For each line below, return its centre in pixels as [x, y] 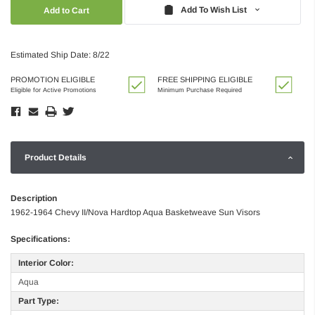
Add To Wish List [214, 9]
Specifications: [40, 239]
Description [34, 198]
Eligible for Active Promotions [53, 90]
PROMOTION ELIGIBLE [53, 79]
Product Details [56, 157]
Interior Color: [46, 263]
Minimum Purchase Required [200, 90]
